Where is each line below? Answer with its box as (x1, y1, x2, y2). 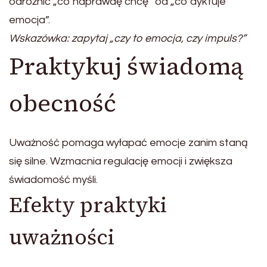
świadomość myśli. (9, 173, 98, 185)
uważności (9, 222, 114, 252)
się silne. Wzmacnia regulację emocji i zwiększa (9, 155, 232, 167)
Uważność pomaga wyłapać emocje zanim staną (9, 136, 248, 148)
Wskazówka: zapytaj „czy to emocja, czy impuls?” (9, 32, 246, 44)
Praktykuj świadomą (9, 49, 244, 82)
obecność (9, 86, 116, 119)
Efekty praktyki (9, 190, 167, 219)
